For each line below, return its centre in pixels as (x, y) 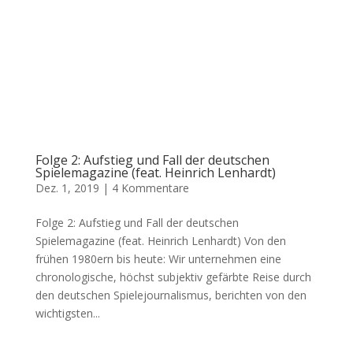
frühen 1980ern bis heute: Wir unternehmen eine (158, 258)
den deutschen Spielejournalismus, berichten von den (171, 295)
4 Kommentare (150, 188)
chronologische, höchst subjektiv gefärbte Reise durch (173, 277)
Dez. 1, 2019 (67, 188)
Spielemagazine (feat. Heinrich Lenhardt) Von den (160, 240)
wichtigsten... (67, 313)
